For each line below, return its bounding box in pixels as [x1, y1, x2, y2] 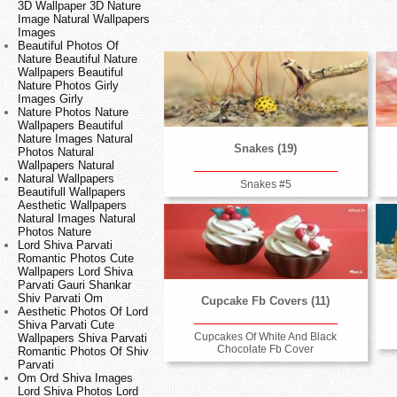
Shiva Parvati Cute [18, 318, 114, 332]
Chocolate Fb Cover [217, 342, 315, 355]
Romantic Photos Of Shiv [18, 345, 149, 359]
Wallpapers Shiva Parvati [18, 331, 147, 346]
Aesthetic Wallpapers [18, 198, 127, 213]
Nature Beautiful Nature [18, 52, 137, 66]
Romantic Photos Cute [18, 252, 134, 266]
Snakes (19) [234, 142, 298, 156]
